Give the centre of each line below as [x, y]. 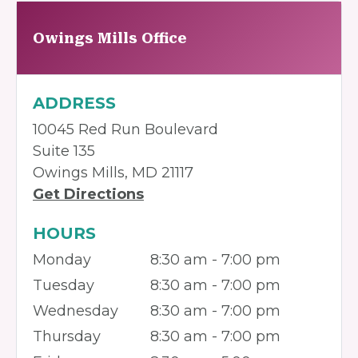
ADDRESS [74, 103]
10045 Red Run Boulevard [125, 129]
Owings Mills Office [110, 38]
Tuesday [64, 285]
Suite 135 [64, 151]
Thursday [67, 336]
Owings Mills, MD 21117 [113, 173]
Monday [62, 260]
